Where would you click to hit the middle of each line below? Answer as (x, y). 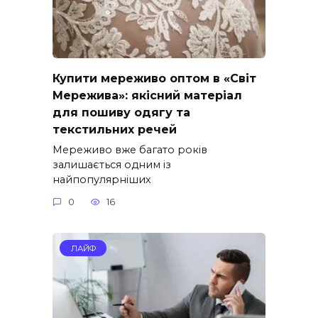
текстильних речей (115, 129)
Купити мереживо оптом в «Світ (154, 78)
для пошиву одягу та (121, 112)
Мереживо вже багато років (130, 149)
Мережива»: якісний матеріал (147, 95)
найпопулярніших (102, 179)
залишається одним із (112, 164)
